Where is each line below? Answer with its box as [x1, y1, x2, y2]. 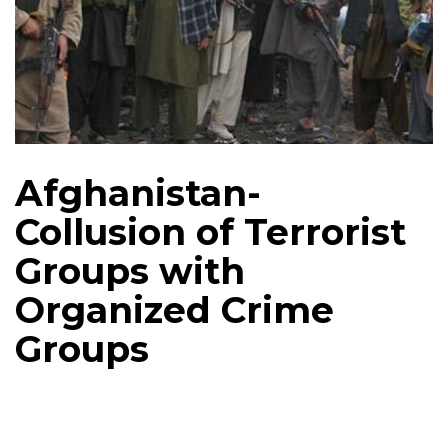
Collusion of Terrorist [15, 210, 406, 255]
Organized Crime [15, 288, 334, 333]
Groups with [15, 249, 245, 294]
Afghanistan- [15, 171, 261, 216]
